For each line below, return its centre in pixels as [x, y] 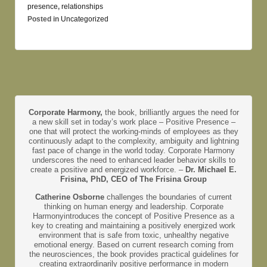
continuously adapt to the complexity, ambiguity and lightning [133, 141]
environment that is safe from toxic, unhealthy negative [133, 235]
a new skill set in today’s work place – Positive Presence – [133, 122]
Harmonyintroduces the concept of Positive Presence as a [133, 216]
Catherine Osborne [71, 197]
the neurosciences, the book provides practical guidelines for [133, 254]
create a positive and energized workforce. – [108, 169]
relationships [82, 6]
